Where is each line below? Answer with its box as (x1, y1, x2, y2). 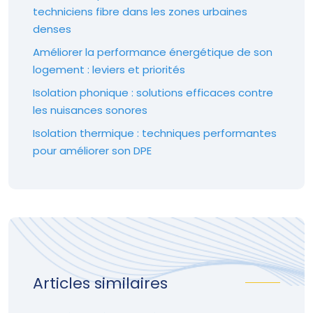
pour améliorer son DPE (33, 143, 152, 158)
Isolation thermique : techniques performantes (33, 125, 277, 140)
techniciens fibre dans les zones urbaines (33, 3, 247, 19)
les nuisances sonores (33, 102, 147, 117)
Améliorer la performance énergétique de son (33, 44, 272, 59)
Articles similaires (33, 272, 168, 294)
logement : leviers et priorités (33, 61, 185, 77)
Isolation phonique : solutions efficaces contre (33, 85, 273, 100)
